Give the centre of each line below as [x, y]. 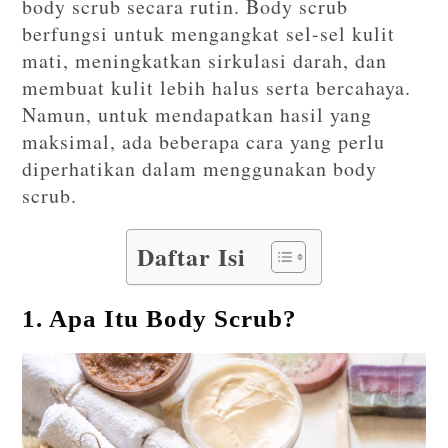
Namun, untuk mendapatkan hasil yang [197, 115]
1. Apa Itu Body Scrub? [160, 319]
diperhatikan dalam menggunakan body [200, 169]
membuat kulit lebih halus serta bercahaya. [217, 88]
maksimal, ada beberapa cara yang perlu [204, 142]
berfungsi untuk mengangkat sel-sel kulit [209, 34]
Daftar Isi [191, 257]
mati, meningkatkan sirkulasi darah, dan [205, 61]
